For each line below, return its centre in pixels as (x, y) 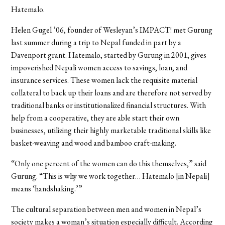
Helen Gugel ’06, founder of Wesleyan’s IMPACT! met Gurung (112, 30)
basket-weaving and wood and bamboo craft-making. (94, 143)
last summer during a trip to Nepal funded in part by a (96, 42)
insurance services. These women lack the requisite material (104, 80)
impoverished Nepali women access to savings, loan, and (99, 67)
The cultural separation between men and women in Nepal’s (106, 209)
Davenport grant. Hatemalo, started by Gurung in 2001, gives (109, 55)
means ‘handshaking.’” (47, 188)
